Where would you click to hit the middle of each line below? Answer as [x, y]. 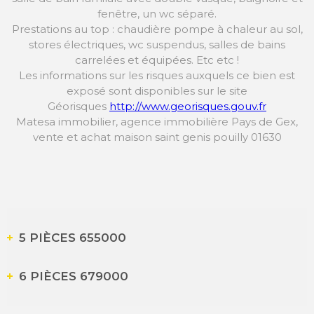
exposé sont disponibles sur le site [157, 91]
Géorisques [78, 107]
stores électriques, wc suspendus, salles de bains [157, 45]
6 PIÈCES [53, 276]
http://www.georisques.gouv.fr [188, 107]
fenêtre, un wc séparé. [157, 14]
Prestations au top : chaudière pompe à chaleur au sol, [157, 29]
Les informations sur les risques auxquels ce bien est [157, 76]
